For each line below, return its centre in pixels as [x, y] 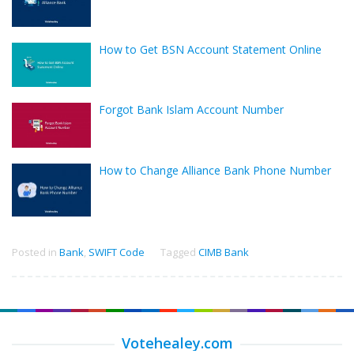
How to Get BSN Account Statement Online [210, 49]
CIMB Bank [224, 252]
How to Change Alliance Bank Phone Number [215, 170]
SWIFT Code [117, 252]
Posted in [36, 252]
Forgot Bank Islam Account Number [191, 110]
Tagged [179, 252]
